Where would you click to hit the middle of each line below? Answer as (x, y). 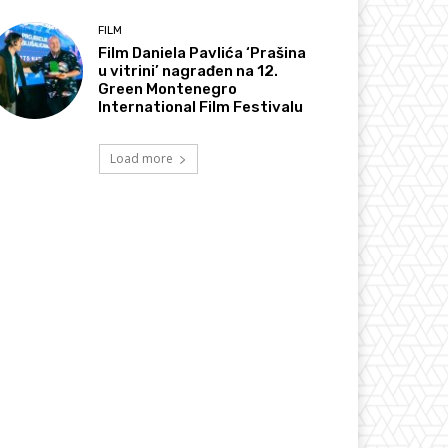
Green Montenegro (168, 88)
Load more (141, 158)
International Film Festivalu (201, 106)
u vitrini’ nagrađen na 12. (188, 70)
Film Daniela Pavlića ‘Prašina (202, 52)
